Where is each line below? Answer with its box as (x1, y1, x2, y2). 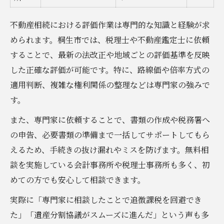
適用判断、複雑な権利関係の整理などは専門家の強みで (10, 78, 210, 90)
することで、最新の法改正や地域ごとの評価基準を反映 (10, 48, 210, 60)
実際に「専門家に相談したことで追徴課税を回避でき (10, 193, 202, 205)
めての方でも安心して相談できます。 (10, 173, 145, 185)
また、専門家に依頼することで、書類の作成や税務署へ (10, 113, 210, 125)
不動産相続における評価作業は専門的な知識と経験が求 (10, 18, 210, 30)
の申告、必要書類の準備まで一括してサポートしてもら (10, 128, 210, 140)
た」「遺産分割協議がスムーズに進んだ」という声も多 (10, 208, 209, 220)
